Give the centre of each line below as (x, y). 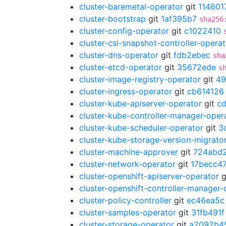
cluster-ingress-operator (126, 91)
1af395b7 (179, 19)
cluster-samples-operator (128, 212)
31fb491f (208, 212)
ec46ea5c (206, 200)
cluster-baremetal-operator (131, 7)
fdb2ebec (192, 55)
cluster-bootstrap (112, 19)
